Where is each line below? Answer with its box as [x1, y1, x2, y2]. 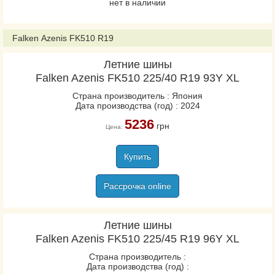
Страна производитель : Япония [72, 91, 203, 101]
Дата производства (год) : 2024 [75, 101, 200, 110]
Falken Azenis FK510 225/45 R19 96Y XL [36, 233, 239, 245]
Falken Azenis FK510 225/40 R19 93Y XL [36, 72, 239, 84]
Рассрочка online [104, 181, 171, 191]
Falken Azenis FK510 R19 [12, 33, 114, 43]
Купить [124, 152, 151, 161]
